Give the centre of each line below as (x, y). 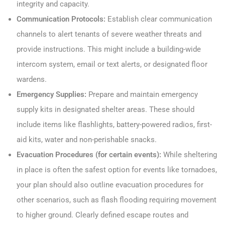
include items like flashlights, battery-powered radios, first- (114, 124)
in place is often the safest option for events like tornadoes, (117, 170)
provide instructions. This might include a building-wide (109, 49)
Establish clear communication (159, 19)
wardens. (32, 79)
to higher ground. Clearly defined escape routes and (102, 215)
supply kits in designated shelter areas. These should (105, 109)
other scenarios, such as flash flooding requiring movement (117, 200)
